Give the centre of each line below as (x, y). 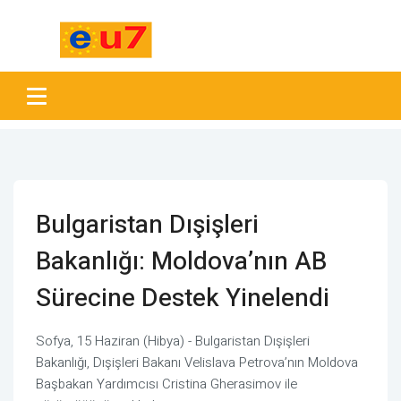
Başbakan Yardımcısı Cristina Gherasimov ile (166, 384)
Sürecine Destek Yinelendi (183, 299)
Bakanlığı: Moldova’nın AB (181, 262)
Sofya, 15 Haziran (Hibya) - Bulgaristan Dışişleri (173, 341)
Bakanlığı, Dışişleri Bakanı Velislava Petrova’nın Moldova (197, 363)
